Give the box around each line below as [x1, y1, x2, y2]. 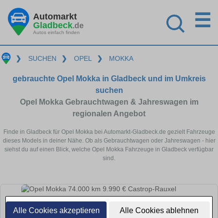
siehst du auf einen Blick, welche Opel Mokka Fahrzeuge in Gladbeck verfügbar [4, 145, 214, 153]
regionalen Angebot [73, 109, 145, 118]
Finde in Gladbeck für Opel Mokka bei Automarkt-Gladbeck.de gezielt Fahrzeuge [3, 128, 215, 135]
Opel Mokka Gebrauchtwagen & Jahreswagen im [19, 97, 199, 106]
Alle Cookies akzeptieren [13, 206, 100, 215]
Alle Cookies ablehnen [120, 206, 199, 215]
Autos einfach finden [33, 29, 80, 35]
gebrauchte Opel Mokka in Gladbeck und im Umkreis [12, 74, 206, 83]
